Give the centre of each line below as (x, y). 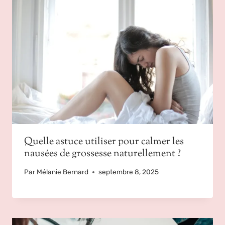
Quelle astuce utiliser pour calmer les (104, 142)
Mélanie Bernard (63, 172)
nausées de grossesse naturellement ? (102, 154)
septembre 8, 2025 (129, 172)
